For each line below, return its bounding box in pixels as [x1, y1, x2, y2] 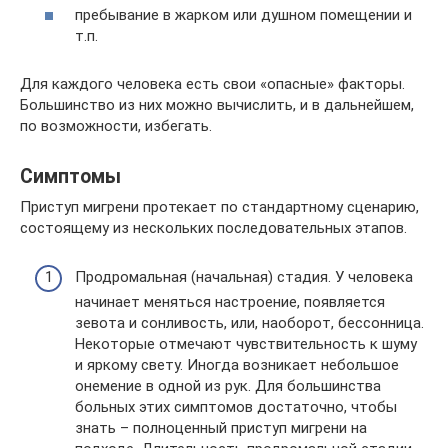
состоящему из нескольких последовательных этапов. [20, 219, 407, 237]
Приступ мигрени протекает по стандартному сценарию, [20, 198, 419, 216]
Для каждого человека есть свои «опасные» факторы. [20, 75, 405, 93]
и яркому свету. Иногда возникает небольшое [75, 355, 399, 374]
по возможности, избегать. [20, 117, 212, 135]
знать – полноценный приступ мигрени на [75, 418, 367, 437]
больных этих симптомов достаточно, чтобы [75, 397, 397, 416]
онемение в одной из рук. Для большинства [75, 376, 381, 395]
